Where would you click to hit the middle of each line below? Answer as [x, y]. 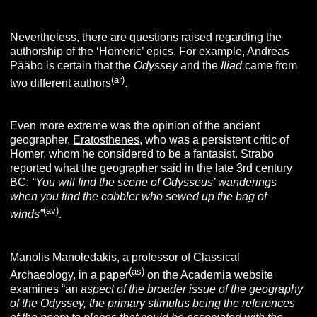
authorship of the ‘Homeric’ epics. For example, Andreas [150, 51]
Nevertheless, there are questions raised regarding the [146, 37]
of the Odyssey [47, 303]
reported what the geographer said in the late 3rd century [151, 168]
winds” [27, 214]
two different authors [61, 83]
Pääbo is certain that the [72, 65]
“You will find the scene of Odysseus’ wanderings [155, 183]
